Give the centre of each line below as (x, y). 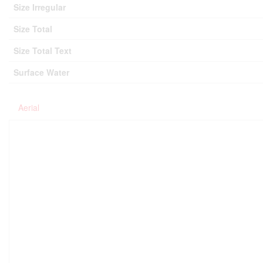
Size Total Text (43, 50)
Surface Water (41, 72)
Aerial (29, 107)
